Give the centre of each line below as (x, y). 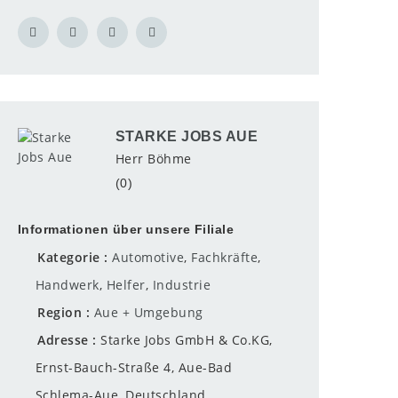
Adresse (63, 340)
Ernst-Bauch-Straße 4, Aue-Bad (134, 367)
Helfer (126, 285)
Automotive (148, 257)
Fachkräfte (225, 257)
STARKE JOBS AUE (187, 136)
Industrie (182, 285)
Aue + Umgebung (148, 312)
